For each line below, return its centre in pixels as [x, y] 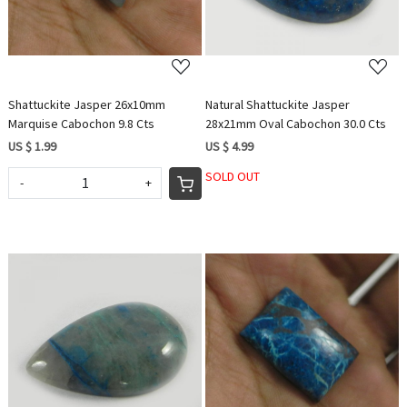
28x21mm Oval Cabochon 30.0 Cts [296, 123]
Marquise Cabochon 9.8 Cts [82, 123]
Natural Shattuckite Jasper [278, 104]
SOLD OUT [233, 176]
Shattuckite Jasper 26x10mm [87, 104]
